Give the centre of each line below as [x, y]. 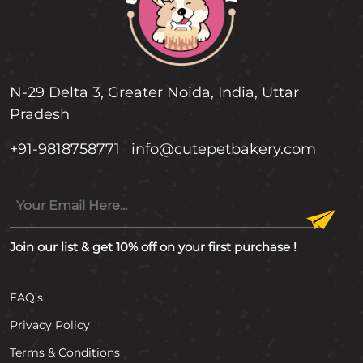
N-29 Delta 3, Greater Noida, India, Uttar [154, 92]
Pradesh [40, 114]
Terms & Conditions [65, 352]
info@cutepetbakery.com [224, 149]
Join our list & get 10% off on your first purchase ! [153, 247]
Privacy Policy [50, 325]
